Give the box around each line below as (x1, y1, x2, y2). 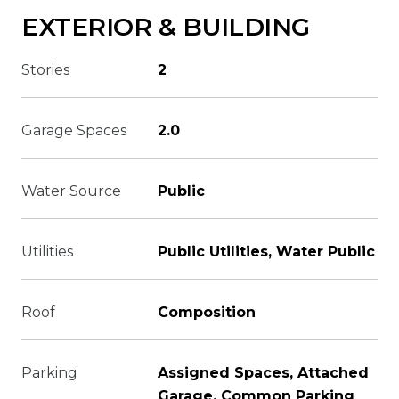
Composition (158, 304, 256, 321)
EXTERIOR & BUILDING (21, 12, 311, 42)
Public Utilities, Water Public (158, 243, 375, 260)
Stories (21, 61, 69, 78)
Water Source (21, 183, 121, 199)
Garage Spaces (21, 122, 126, 139)
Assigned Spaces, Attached (158, 364, 369, 381)
